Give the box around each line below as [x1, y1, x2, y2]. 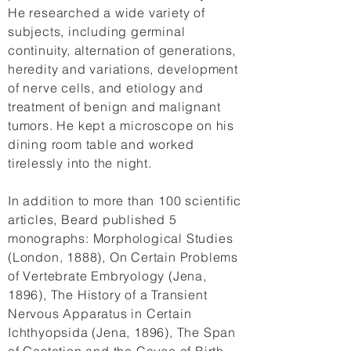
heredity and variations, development [8, 61, 238, 77]
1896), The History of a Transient [8, 287, 208, 302]
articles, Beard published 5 [8, 212, 177, 227]
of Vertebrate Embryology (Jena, [8, 268, 207, 284]
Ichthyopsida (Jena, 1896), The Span [8, 324, 237, 340]
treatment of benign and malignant [8, 99, 221, 114]
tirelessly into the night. [8, 155, 156, 171]
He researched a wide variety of [8, 5, 205, 20]
